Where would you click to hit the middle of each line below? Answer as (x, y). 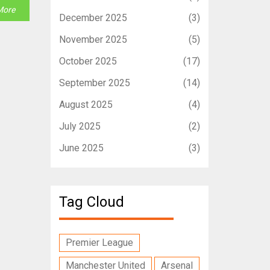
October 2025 (88, 61)
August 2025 (86, 104)
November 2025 (93, 39)
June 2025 (81, 148)
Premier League (99, 242)
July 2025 (80, 126)
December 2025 (93, 17)
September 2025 (94, 83)
